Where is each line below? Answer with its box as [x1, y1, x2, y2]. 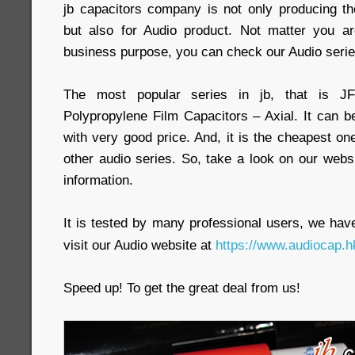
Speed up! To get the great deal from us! [63, 280, 300, 296]
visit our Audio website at [63, 237, 216, 253]
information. [63, 172, 133, 188]
